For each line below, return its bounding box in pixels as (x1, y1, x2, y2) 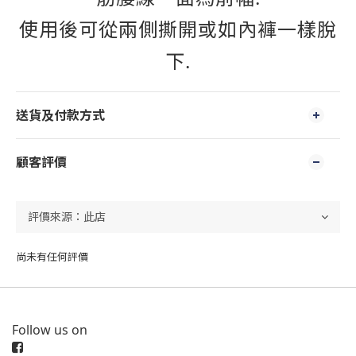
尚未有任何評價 (16, 250, 88, 264)
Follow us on (12, 321, 87, 339)
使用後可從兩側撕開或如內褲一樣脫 (19, 16, 337, 42)
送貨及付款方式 (16, 106, 105, 124)
